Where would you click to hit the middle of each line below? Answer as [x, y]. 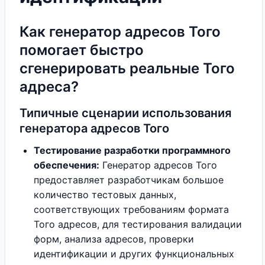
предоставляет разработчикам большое [129, 180]
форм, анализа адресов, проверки [114, 239]
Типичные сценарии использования [125, 113]
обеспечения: [67, 165]
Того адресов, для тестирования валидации [138, 224]
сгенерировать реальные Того [127, 68]
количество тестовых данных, [105, 195]
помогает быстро [82, 50]
